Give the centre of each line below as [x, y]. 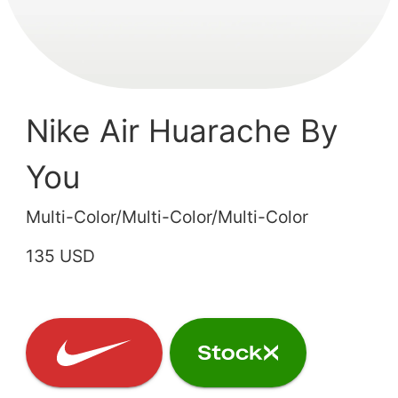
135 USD [61, 256]
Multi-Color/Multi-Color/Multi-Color [167, 217]
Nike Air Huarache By [183, 131]
